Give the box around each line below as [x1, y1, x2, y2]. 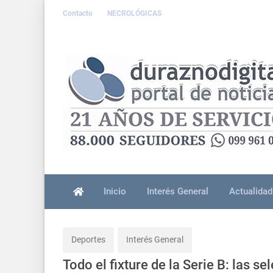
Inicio [104, 185, 127, 197]
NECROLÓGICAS [107, 9, 161, 18]
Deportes [71, 235, 105, 245]
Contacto [63, 9, 94, 18]
